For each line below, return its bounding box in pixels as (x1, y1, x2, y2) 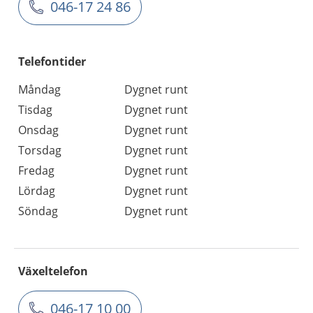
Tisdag (18, 101, 52, 117)
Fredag (18, 162, 54, 178)
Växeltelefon (18, 263, 88, 279)
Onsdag (18, 122, 59, 138)
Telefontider (18, 53, 86, 69)
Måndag (18, 81, 61, 97)
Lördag (18, 182, 55, 198)
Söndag (18, 203, 58, 219)
